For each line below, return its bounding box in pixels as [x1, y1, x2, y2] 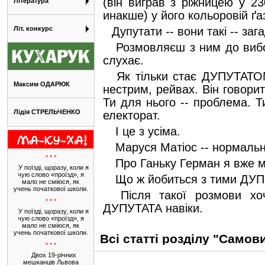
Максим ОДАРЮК [14, 80, 70, 88]
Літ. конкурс [14, 25, 53, 32]
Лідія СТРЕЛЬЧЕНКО [14, 108, 80, 115]
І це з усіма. [112, 125, 180, 138]
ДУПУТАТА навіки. [103, 202, 203, 215]
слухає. [103, 54, 144, 67]
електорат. [103, 109, 160, 122]
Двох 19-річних [31, 251, 76, 258]
